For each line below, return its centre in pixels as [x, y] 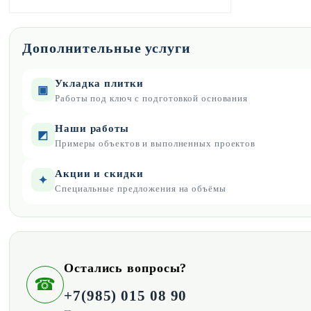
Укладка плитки [99, 84]
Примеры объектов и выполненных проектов [155, 144]
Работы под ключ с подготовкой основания [152, 99]
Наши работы [92, 129]
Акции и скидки [99, 174]
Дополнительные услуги [107, 48]
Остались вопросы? [126, 268]
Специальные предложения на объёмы [141, 189]
